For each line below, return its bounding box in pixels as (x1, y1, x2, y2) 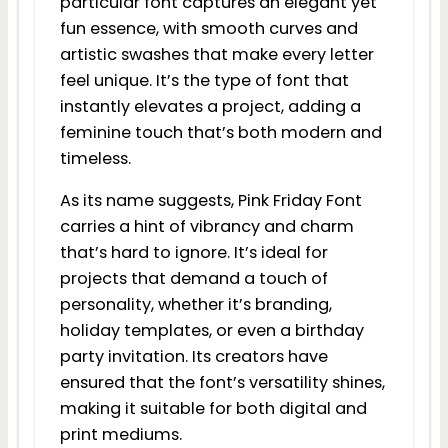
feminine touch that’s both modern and (59, 121, 382, 145)
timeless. (59, 147, 131, 171)
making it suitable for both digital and (59, 397, 367, 421)
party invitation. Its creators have (59, 345, 328, 369)
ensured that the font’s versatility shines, (59, 371, 385, 395)
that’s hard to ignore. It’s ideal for (59, 241, 328, 265)
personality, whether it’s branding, (59, 293, 332, 317)
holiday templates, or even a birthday (59, 319, 364, 343)
